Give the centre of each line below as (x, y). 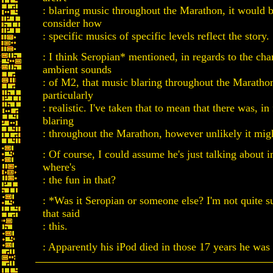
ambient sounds (77, 69)
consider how (72, 23)
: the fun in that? (79, 180)
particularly (68, 95)
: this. (55, 226)
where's (59, 167)
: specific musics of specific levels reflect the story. (156, 36)
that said (61, 213)
